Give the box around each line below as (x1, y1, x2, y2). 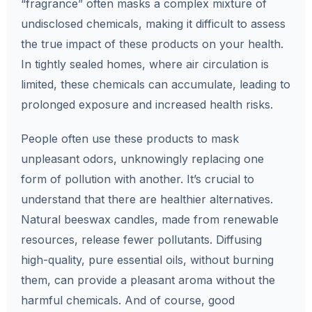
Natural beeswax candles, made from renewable (21, 212, 279, 227)
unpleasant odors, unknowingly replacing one (21, 152, 264, 166)
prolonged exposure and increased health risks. (21, 97, 273, 112)
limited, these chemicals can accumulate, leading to (21, 77, 290, 92)
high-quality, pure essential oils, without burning (21, 253, 274, 267)
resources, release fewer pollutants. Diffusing (21, 233, 262, 247)
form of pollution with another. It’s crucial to (21, 172, 254, 187)
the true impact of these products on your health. (21, 37, 283, 52)
